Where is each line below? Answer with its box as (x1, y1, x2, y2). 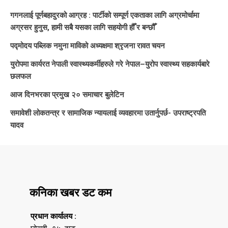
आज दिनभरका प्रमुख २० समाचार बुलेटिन (10, 90, 124, 99)
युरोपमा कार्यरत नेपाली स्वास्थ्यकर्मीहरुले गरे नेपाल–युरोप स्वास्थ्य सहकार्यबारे (10, 59, 210, 69)
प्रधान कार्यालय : (31, 211, 76, 221)
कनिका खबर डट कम (30, 186, 111, 199)
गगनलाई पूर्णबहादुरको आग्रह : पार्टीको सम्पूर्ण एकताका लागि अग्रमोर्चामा (10, 10, 199, 20)
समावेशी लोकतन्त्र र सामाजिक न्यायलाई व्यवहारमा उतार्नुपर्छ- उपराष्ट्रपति (10, 108, 206, 118)
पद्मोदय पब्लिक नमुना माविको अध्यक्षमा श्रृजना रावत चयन (10, 41, 165, 50)
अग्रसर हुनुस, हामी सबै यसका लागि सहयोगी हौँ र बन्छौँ (10, 22, 155, 32)
